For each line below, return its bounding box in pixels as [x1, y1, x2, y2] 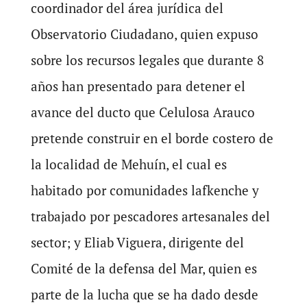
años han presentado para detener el [30, 77, 245, 95]
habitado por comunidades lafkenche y [30, 181, 259, 199]
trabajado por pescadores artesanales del [30, 207, 270, 225]
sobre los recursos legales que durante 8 [30, 51, 264, 69]
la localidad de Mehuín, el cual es [30, 155, 227, 173]
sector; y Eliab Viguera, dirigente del [30, 233, 244, 251]
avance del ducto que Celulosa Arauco [30, 103, 255, 121]
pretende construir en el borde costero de [30, 129, 273, 147]
